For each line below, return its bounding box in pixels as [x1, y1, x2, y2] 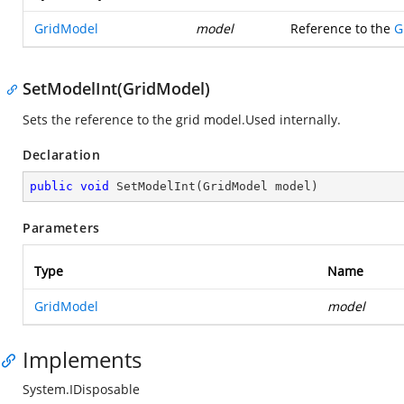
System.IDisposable [23, 381, 140, 398]
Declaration [23, 146, 101, 163]
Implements [23, 344, 142, 374]
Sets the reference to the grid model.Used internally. [23, 111, 341, 128]
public [30, 179, 73, 193]
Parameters [23, 219, 100, 236]
